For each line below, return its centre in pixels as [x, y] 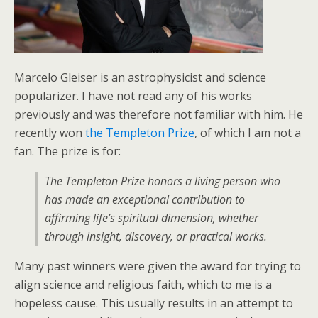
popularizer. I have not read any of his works [133, 96]
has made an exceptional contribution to [145, 200]
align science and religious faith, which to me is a [143, 285]
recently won [50, 133]
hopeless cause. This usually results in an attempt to [154, 303]
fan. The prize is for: [67, 152]
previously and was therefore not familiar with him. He [159, 115]
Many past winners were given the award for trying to [158, 267]
